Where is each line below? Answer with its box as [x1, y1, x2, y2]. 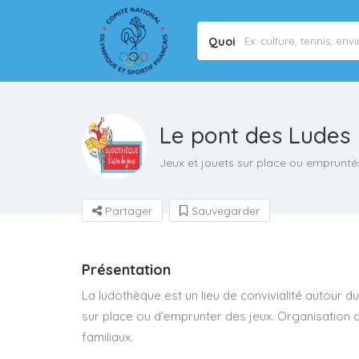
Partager [102, 204, 152, 219]
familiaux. [82, 329, 133, 345]
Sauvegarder [188, 204, 260, 219]
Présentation [82, 260, 171, 280]
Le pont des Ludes [159, 121, 350, 150]
